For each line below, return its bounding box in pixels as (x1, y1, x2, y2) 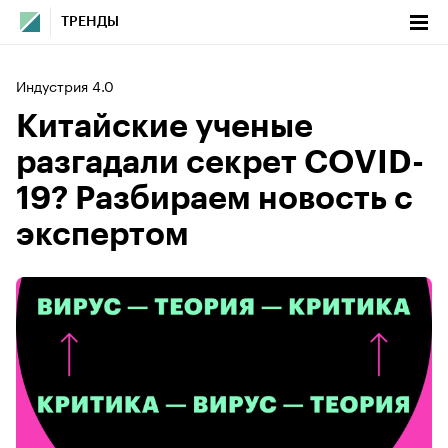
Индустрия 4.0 (16, 74, 114, 96)
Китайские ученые (16, 111, 313, 143)
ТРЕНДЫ (61, 15, 119, 29)
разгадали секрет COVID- (16, 147, 424, 179)
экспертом (16, 219, 189, 251)
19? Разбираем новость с (16, 183, 413, 215)
